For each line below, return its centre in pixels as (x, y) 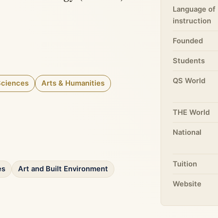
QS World (189, 81)
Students (189, 61)
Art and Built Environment (63, 169)
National (187, 132)
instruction (192, 21)
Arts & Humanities (73, 83)
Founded (188, 41)
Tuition (185, 164)
